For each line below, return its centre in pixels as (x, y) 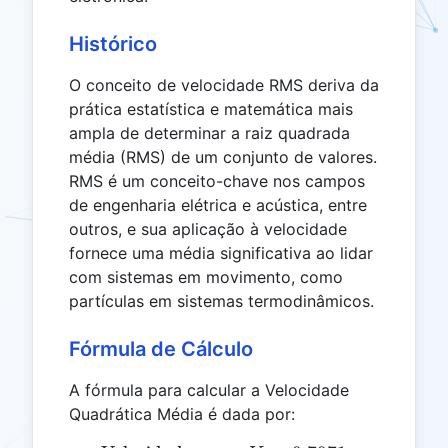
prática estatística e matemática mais (211, 109)
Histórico (113, 44)
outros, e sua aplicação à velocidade (208, 229)
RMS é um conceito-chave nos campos (217, 181)
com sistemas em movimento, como (206, 277)
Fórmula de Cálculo (161, 349)
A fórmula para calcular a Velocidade (209, 390)
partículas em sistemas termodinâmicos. (221, 301)
